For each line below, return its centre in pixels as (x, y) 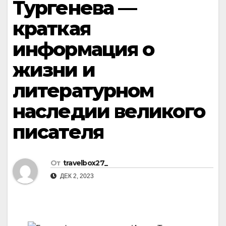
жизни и (54, 70)
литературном (83, 91)
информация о (83, 49)
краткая (51, 29)
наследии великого (109, 111)
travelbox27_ (85, 163)
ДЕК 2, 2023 (76, 176)
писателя (58, 132)
